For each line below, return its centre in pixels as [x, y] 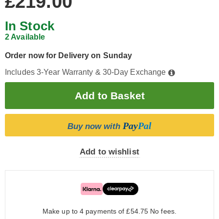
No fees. [163, 211]
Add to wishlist [109, 152]
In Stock [30, 26]
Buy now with [95, 126]
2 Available [25, 37]
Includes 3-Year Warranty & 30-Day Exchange [87, 72]
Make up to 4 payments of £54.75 [96, 211]
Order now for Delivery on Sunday [69, 55]
